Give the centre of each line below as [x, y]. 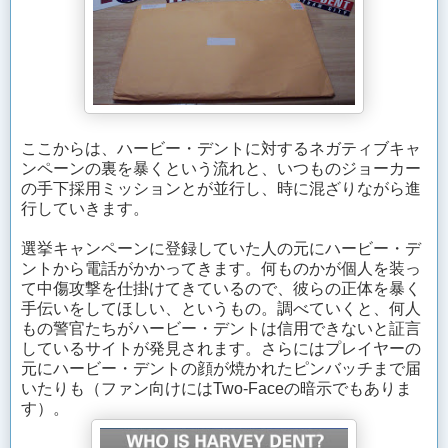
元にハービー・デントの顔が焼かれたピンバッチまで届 [221, 369]
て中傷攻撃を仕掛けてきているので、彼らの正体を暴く [221, 289]
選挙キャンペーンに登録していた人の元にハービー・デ [221, 249]
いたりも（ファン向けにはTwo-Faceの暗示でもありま [216, 389]
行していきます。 [85, 209]
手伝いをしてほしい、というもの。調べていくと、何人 [221, 309]
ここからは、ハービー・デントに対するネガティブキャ [221, 149]
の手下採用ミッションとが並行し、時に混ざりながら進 [221, 189]
